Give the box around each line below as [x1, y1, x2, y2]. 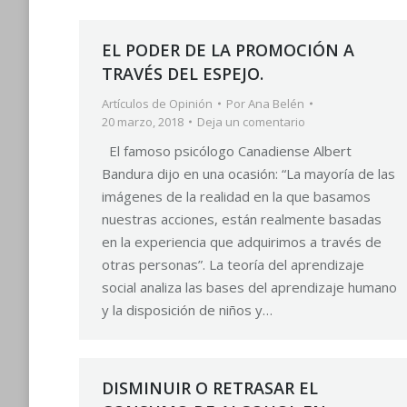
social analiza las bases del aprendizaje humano [102, 278, 397, 296]
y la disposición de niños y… [102, 301, 273, 319]
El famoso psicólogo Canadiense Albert [102, 142, 352, 160]
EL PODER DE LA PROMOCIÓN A [102, 39, 354, 61]
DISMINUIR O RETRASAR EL [102, 377, 318, 399]
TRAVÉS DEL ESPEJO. [102, 63, 263, 84]
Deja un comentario [197, 114, 305, 130]
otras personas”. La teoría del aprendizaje [102, 255, 364, 273]
